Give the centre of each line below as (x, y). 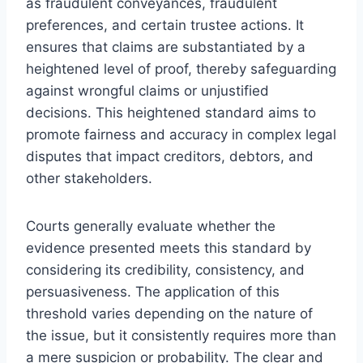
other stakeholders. (89, 178)
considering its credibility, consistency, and (165, 269)
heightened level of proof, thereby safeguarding (181, 68)
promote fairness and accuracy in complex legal (181, 134)
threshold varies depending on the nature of (169, 313)
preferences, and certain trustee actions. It (165, 25)
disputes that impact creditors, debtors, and (170, 156)
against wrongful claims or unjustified (147, 90)
